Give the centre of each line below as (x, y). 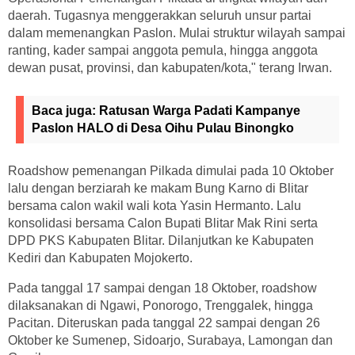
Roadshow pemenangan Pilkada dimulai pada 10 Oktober (171, 170)
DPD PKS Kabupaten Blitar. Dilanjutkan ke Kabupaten (161, 240)
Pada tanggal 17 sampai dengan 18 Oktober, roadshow (162, 288)
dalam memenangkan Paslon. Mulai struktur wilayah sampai (177, 32)
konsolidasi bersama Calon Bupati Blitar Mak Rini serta (163, 223)
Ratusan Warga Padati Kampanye (200, 110)
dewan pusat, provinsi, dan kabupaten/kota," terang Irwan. (170, 67)
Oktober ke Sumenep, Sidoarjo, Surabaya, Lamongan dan (170, 340)
